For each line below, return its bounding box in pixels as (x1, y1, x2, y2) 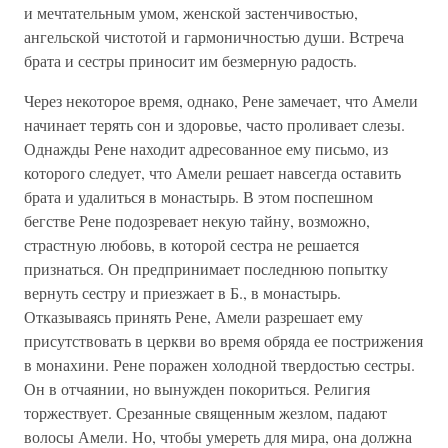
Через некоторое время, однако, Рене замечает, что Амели (24, 90, 418, 111)
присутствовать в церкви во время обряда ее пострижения (24, 330, 423, 351)
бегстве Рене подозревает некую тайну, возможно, (24, 210, 370, 231)
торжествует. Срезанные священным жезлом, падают (24, 402, 387, 423)
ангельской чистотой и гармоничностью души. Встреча (24, 26, 404, 47)
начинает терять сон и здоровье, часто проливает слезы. (24, 114, 405, 135)
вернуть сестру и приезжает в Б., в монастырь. (24, 282, 341, 303)
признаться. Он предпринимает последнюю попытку (24, 258, 388, 279)
